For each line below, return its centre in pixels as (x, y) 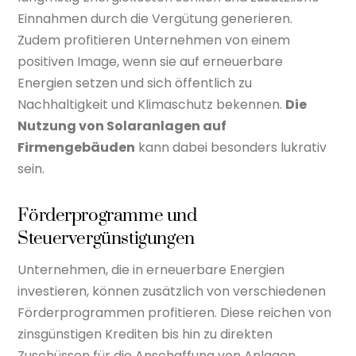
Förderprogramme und (107, 216)
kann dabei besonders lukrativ (231, 148)
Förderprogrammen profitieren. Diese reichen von (175, 312)
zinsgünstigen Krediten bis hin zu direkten (145, 334)
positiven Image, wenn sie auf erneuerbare (151, 62)
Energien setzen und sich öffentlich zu (135, 83)
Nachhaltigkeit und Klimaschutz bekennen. (152, 105)
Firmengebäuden (77, 148)
